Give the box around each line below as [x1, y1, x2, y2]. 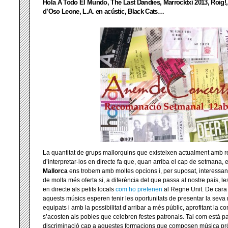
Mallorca [43, 167, 68, 175]
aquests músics [43, 195, 87, 202]
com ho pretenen [116, 186, 162, 193]
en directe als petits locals [43, 186, 116, 193]
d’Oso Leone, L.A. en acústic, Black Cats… [43, 7, 164, 15]
